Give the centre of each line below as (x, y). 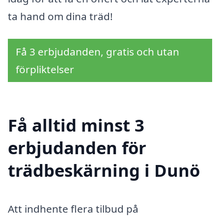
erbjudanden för (77, 147)
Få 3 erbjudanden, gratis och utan (97, 52)
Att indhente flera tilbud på (73, 208)
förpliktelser (45, 69)
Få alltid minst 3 (76, 125)
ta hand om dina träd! (60, 16)
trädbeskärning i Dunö (104, 170)
